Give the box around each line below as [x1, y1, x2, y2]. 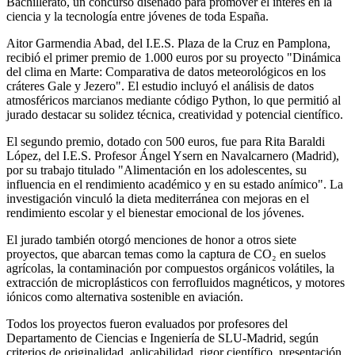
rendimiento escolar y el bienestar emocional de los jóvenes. [6, 205, 304, 219]
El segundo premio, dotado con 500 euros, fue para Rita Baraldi [6, 134, 325, 148]
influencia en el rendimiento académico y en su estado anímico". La [6, 177, 343, 191]
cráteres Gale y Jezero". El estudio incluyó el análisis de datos [6, 78, 314, 93]
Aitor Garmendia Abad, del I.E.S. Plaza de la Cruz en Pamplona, [6, 36, 330, 50]
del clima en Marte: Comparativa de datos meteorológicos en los [6, 64, 326, 78]
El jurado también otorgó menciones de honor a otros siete [6, 232, 296, 246]
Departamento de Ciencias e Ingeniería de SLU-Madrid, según [6, 330, 319, 345]
